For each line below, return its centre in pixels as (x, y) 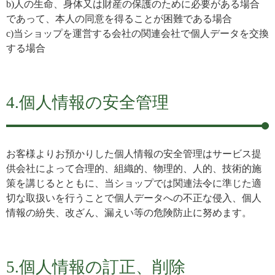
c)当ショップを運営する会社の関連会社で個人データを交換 (137, 33)
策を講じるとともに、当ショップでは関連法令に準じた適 (134, 183)
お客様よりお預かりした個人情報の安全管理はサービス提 (134, 154)
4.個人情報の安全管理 (87, 103)
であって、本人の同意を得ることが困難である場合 (119, 19)
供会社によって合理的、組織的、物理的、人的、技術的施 (134, 168)
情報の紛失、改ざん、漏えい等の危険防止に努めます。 (129, 213)
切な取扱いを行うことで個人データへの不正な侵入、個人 (134, 198)
